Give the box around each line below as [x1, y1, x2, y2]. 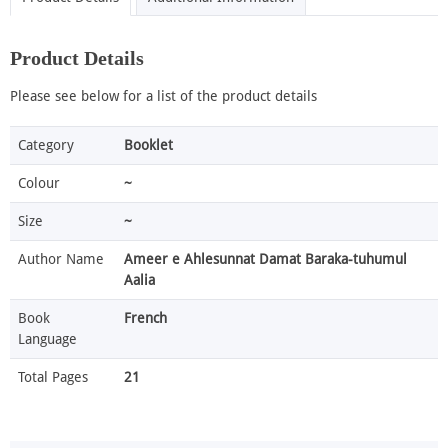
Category [18, 137, 74, 154]
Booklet [124, 137, 173, 154]
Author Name [18, 251, 104, 268]
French [124, 310, 167, 327]
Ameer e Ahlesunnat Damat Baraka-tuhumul [124, 251, 407, 268]
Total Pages [18, 369, 88, 386]
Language [18, 331, 77, 348]
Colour [18, 175, 60, 192]
